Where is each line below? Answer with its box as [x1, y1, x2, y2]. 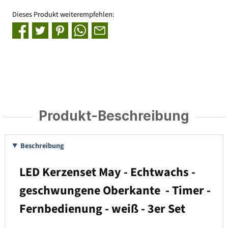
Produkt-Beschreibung [39, 108, 189, 124]
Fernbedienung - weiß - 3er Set [19, 199, 185, 218]
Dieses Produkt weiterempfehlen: [12, 9, 115, 20]
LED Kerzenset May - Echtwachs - [19, 163, 195, 181]
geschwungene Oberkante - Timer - [19, 181, 211, 199]
